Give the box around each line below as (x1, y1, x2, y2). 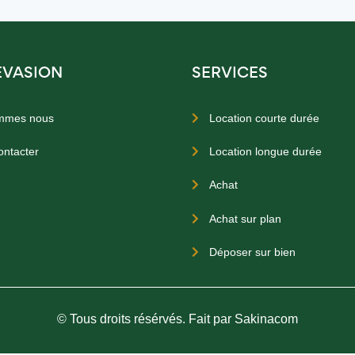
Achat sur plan (209, 212, 282, 225)
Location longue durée (209, 145, 323, 158)
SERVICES (192, 67, 269, 82)
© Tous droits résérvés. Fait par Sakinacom (57, 312, 298, 326)
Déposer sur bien (209, 245, 296, 258)
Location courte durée (209, 112, 320, 125)
